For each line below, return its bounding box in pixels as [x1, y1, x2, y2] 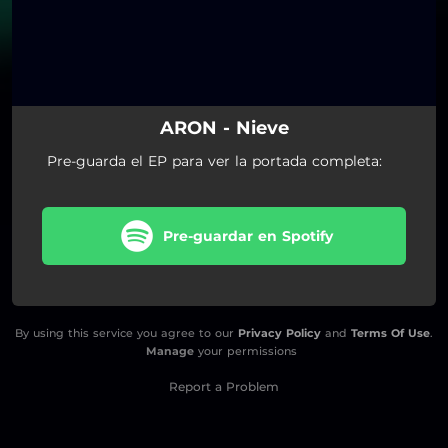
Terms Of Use [351, 325, 430, 340]
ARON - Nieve [159, 116, 289, 139]
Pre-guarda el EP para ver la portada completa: [47, 151, 382, 170]
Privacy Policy [238, 325, 321, 340]
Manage [145, 343, 194, 358]
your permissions [193, 343, 297, 358]
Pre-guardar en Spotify [162, 226, 333, 245]
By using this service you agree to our [15, 325, 238, 340]
